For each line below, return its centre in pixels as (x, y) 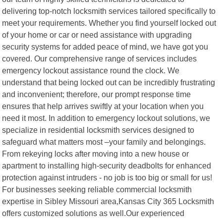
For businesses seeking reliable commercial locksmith (97, 189)
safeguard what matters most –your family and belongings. (104, 141)
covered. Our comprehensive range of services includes (100, 58)
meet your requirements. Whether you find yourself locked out (109, 23)
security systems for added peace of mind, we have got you (105, 46)
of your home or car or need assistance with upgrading (97, 34)
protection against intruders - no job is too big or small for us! (107, 177)
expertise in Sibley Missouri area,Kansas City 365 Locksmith (108, 201)
